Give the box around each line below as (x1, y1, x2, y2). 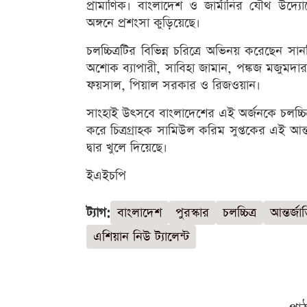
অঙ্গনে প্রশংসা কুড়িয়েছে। (86, 14, 200, 32)
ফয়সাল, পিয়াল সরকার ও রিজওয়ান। (86, 77, 260, 95)
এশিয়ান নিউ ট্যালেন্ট (93, 228, 189, 246)
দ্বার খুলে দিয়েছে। (86, 139, 167, 157)
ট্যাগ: (86, 204, 110, 222)
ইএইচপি (86, 167, 126, 185)
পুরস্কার (175, 204, 209, 222)
